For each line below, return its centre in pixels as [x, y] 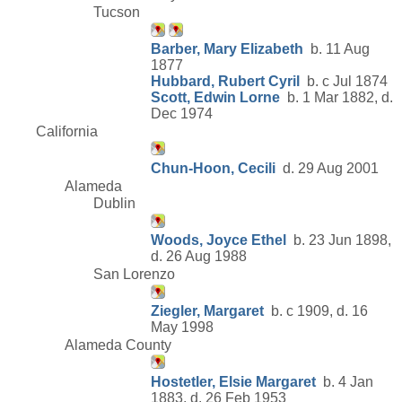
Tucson [117, 13]
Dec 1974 [182, 114]
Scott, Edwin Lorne [215, 98]
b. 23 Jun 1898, [339, 240]
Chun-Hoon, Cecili [213, 168]
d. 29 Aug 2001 [327, 168]
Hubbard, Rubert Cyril [225, 82]
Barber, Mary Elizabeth [227, 49]
